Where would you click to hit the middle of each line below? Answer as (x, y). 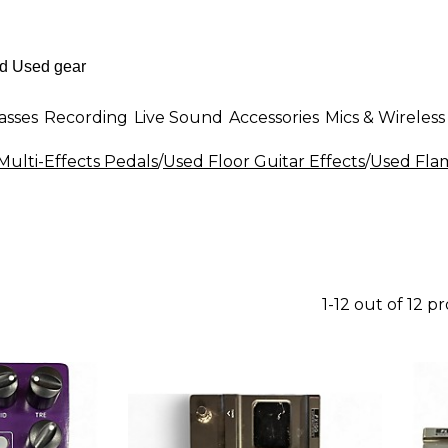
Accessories (274, 117)
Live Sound (178, 117)
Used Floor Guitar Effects (264, 161)
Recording (86, 117)
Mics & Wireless (385, 117)
